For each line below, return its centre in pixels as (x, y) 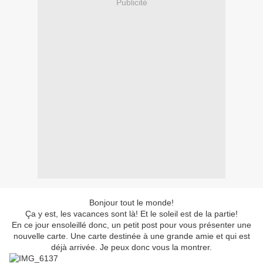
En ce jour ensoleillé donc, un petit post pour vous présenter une (131, 225)
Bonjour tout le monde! (131, 203)
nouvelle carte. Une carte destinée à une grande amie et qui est (131, 236)
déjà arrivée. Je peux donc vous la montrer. (131, 247)
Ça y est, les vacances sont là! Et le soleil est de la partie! (131, 214)
